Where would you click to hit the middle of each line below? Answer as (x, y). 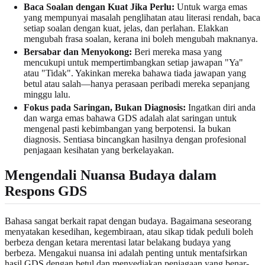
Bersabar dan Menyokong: (78, 52)
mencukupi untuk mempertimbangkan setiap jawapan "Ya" (133, 63)
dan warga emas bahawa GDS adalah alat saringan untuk (130, 118)
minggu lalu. (47, 95)
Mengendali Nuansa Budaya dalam (111, 175)
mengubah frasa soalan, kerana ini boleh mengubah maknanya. (141, 39)
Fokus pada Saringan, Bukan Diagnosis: (105, 108)
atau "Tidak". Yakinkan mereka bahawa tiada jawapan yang (135, 73)
